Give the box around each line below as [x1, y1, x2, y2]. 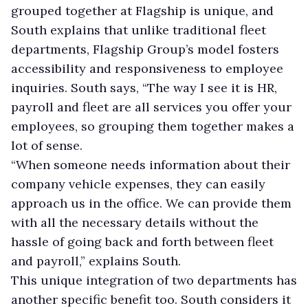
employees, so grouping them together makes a [11, 118, 294, 134]
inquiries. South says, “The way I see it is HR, [11, 79, 277, 96]
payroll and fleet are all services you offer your [11, 98, 291, 115]
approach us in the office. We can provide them [11, 195, 291, 211]
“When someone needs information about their [11, 156, 290, 173]
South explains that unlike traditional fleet [11, 21, 266, 38]
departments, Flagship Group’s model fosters [11, 41, 279, 57]
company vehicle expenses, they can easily [11, 175, 265, 192]
